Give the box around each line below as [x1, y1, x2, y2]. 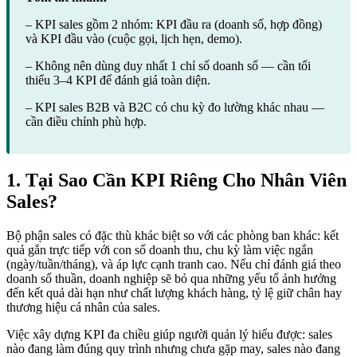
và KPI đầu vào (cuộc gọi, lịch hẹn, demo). [25, 31, 242, 45]
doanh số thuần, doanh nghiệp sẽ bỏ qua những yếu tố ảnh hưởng [6, 271, 336, 285]
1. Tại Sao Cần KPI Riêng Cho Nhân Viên [6, 169, 347, 190]
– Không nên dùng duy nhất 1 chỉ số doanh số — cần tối [25, 58, 311, 73]
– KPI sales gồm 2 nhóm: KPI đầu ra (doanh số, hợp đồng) [25, 17, 322, 31]
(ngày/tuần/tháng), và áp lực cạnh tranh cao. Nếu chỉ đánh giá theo [6, 257, 341, 271]
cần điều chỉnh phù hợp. [25, 114, 147, 128]
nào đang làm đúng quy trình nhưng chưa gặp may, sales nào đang [6, 341, 340, 355]
